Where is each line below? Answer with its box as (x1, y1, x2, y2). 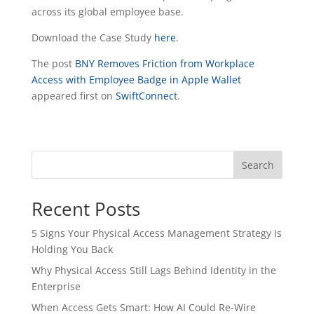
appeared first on (31, 89, 116, 102)
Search (242, 158, 275, 172)
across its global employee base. (31, 5, 184, 18)
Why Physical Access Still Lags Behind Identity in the (31, 264, 276, 277)
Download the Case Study (31, 31, 154, 44)
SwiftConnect (115, 89, 177, 102)
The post (31, 57, 75, 70)
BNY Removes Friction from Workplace (74, 57, 254, 70)
